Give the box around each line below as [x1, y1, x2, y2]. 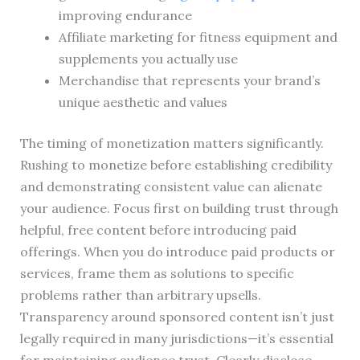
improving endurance [58, 7, 192, 24]
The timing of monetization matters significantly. [19, 135, 324, 152]
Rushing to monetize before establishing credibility [19, 157, 332, 174]
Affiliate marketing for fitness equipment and [58, 29, 337, 46]
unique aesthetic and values [58, 94, 227, 111]
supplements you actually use [58, 51, 238, 67]
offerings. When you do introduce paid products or [19, 243, 335, 260]
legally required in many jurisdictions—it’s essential [19, 330, 333, 347]
